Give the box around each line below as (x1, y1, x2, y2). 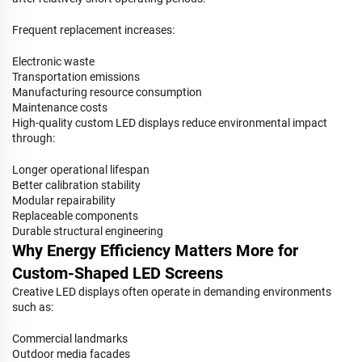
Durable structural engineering (12, 224, 163, 238)
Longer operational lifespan (12, 162, 149, 176)
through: (12, 131, 55, 145)
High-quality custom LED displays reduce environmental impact (12, 116, 327, 129)
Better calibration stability (12, 178, 141, 192)
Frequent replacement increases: (12, 23, 175, 36)
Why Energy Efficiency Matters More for (12, 240, 298, 260)
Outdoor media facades (12, 347, 130, 360)
